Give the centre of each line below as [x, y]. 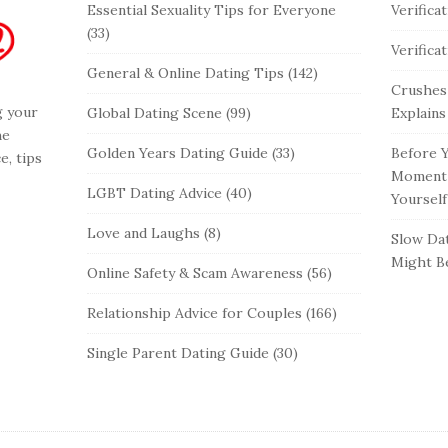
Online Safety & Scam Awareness [195, 273]
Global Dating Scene [155, 113]
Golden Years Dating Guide [178, 153]
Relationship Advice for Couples [195, 313]
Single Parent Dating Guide [178, 353]
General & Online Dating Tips [186, 73]
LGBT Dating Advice [155, 193]
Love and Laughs [144, 233]
